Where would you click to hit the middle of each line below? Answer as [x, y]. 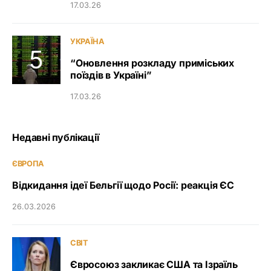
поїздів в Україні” [111, 75]
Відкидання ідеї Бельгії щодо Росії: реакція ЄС [123, 185]
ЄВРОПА [28, 164]
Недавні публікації [56, 137]
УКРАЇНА [87, 41]
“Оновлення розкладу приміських [152, 63]
